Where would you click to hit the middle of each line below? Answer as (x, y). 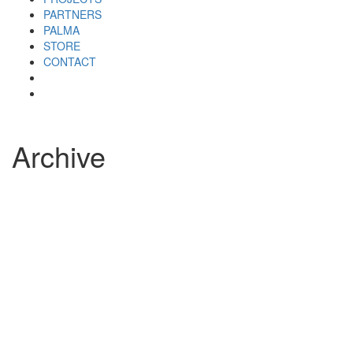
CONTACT (70, 61)
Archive (59, 155)
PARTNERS (72, 14)
